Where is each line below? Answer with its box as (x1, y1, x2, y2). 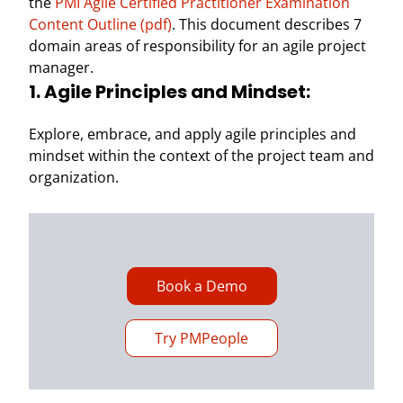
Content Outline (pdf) (29, 14, 172, 34)
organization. (29, 167, 119, 187)
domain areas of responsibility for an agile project (29, 36, 366, 56)
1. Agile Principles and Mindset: (29, 79, 310, 104)
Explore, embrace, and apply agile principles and (29, 124, 356, 144)
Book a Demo (156, 276, 247, 296)
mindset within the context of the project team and (29, 146, 374, 166)
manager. (29, 58, 94, 77)
